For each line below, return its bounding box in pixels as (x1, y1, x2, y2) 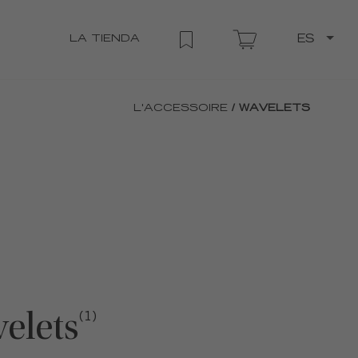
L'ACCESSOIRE (133, 103, 228, 114)
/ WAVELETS (232, 103, 310, 114)
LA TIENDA (70, 34, 140, 45)
